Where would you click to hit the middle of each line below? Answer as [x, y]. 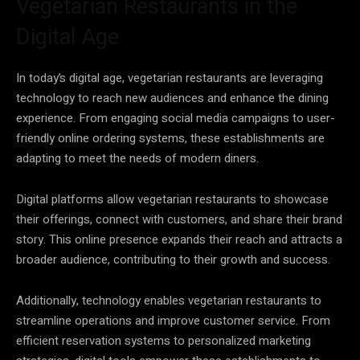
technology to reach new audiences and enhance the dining [172, 98]
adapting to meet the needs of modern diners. [137, 158]
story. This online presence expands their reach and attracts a [179, 239]
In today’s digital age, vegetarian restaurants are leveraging [170, 78]
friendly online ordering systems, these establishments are [170, 138]
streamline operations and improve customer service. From [173, 320]
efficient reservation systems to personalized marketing [164, 340]
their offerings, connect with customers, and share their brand [179, 219]
